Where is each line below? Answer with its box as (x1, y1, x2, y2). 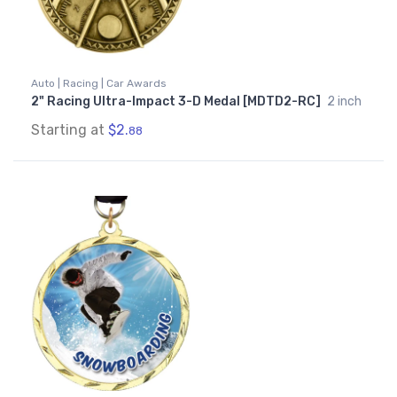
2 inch (327, 94, 362, 110)
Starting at (31, 121, 108, 139)
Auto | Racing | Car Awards (31, 77, 167, 90)
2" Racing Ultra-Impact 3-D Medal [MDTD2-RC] (31, 94, 323, 110)
